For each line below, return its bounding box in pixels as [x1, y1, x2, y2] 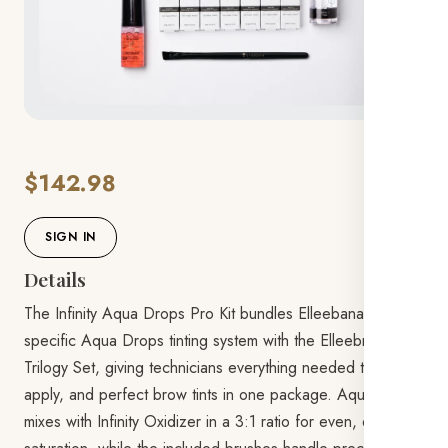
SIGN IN [45, 228, 97, 246]
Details [24, 266, 87, 292]
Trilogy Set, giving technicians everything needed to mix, [24, 356, 404, 379]
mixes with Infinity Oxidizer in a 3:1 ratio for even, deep [24, 410, 398, 433]
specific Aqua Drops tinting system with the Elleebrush [24, 329, 390, 352]
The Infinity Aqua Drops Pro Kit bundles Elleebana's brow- [24, 302, 418, 325]
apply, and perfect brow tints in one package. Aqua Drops [24, 383, 420, 406]
